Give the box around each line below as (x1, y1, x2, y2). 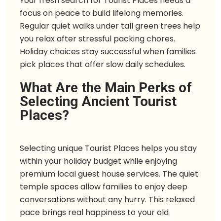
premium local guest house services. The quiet (20, 168, 198, 180)
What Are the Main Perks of (20, 79, 192, 96)
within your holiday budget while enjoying (20, 155, 177, 167)
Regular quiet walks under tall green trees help (20, 20, 200, 32)
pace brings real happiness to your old (20, 207, 169, 219)
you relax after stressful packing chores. (20, 33, 175, 45)
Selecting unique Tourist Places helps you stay (20, 143, 197, 154)
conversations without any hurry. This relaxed (20, 194, 195, 206)
